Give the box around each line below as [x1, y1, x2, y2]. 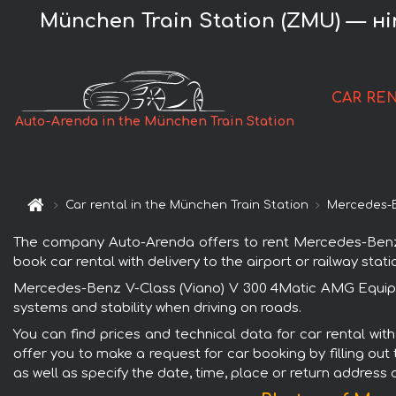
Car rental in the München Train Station [65, 199, 309, 212]
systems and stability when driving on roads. [13, 300, 301, 316]
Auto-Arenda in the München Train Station [15, 115, 295, 129]
